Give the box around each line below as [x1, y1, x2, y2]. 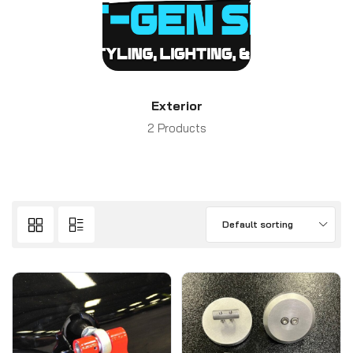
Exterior [150, 98, 203, 113]
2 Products [147, 121, 206, 136]
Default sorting [222, 218, 293, 230]
